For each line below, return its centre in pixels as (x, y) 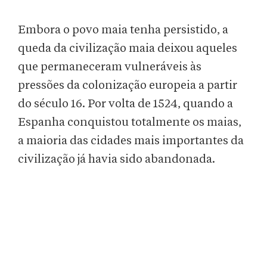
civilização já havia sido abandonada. (117, 159)
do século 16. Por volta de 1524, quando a (125, 104)
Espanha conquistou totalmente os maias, (130, 122)
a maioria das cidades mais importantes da (131, 141)
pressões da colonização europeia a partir (128, 86)
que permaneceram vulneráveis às (110, 67)
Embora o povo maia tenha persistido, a (123, 30)
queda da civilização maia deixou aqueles (128, 49)
